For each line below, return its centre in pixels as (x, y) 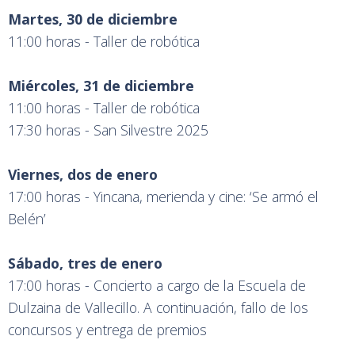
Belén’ (27, 219)
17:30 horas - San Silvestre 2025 (108, 130)
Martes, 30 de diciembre (93, 19)
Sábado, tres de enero (85, 263)
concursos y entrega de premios (107, 330)
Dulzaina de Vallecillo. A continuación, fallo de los (158, 308)
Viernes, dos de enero (83, 175)
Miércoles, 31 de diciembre (101, 86)
